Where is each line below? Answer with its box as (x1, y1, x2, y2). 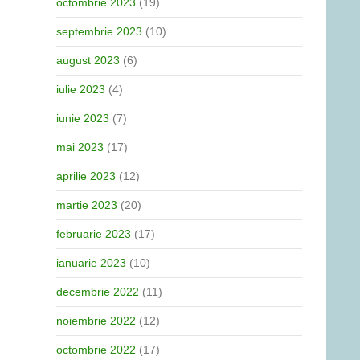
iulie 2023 (56, 83, 105, 96)
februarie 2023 (56, 227, 131, 240)
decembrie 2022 (56, 285, 139, 298)
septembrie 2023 (56, 25, 142, 38)
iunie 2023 (56, 112, 109, 125)
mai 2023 (56, 141, 104, 153)
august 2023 (56, 54, 120, 67)
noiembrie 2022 (56, 314, 136, 327)
